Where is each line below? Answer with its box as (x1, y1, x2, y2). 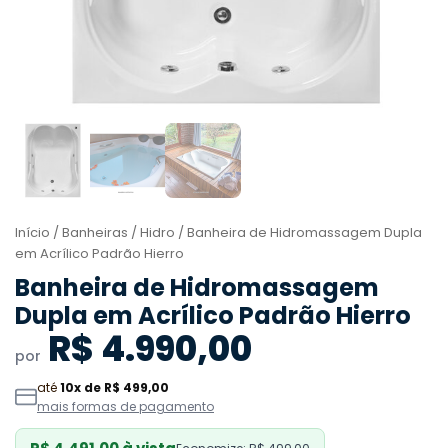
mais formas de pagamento (37, 397, 214, 415)
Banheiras (62, 222, 128, 242)
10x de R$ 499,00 (60, 378, 169, 396)
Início (15, 222, 50, 242)
